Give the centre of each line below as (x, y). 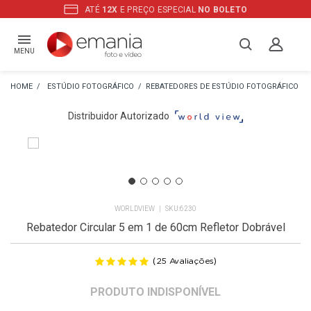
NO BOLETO (223, 10)
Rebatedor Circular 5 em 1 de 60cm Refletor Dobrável (155, 227)
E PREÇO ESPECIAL (158, 10)
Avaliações (190, 261)
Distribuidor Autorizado (118, 116)
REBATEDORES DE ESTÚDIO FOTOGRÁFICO (222, 86)
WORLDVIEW (135, 208)
